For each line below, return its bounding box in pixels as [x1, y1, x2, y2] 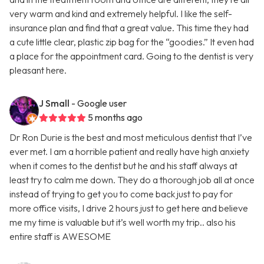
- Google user [71, 97, 127, 110]
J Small [39, 97, 70, 110]
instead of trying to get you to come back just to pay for [9, 188, 233, 200]
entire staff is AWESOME [9, 230, 111, 243]
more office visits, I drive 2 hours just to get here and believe [9, 202, 248, 214]
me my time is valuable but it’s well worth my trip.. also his [9, 216, 236, 229]
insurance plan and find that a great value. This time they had [9, 22, 249, 34]
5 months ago [88, 111, 143, 124]
